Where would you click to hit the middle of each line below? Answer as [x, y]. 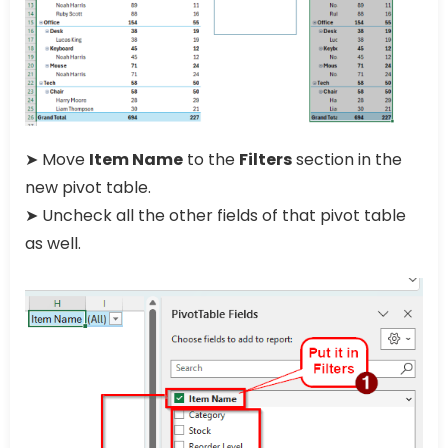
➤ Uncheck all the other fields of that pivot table [215, 215]
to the [211, 159]
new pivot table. [88, 187]
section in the [347, 159]
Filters [265, 159]
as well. [53, 243]
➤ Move [57, 159]
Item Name [136, 159]
